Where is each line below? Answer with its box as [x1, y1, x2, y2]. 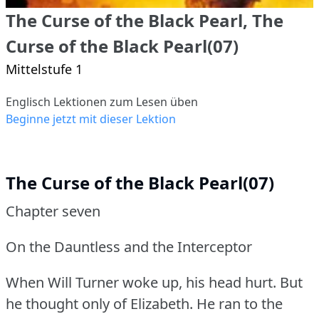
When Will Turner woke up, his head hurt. [6, 272, 276, 292]
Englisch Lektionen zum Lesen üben [6, 93, 198, 110]
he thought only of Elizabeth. [6, 293, 193, 313]
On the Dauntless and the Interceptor [6, 236, 252, 256]
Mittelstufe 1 [6, 60, 83, 78]
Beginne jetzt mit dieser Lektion [6, 110, 176, 127]
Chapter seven [6, 201, 100, 221]
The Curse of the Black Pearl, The [6, 8, 283, 32]
